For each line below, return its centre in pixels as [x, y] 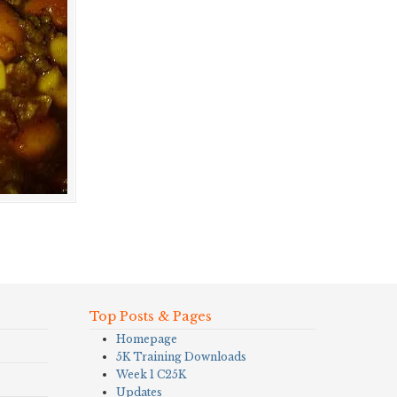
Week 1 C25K [151, 374]
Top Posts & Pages [150, 316]
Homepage [146, 339]
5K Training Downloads [181, 357]
